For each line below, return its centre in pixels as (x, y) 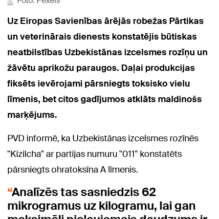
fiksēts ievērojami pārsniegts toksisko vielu (99, 83)
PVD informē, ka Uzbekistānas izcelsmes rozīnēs (103, 138)
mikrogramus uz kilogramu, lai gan (101, 205)
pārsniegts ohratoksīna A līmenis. (73, 169)
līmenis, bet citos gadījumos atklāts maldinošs (105, 99)
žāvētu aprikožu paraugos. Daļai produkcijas (101, 68)
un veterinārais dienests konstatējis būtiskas (102, 36)
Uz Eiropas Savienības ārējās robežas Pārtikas (106, 21)
